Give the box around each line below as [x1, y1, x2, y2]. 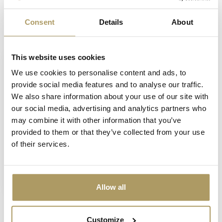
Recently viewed [7, 27, 101, 40]
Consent [25, 17, 55, 26]
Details [99, 17, 123, 26]
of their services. [11, 140, 69, 149]
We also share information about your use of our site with [11, 92, 209, 101]
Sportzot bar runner [13, 157, 96, 167]
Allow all [96, 183, 126, 192]
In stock [13, 183, 39, 191]
